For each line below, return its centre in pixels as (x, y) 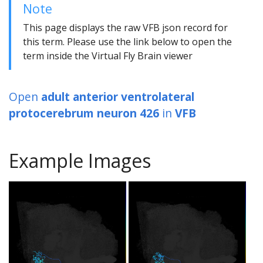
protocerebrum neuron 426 (84, 113)
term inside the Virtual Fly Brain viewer (108, 56)
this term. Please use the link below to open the (127, 42)
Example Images (80, 161)
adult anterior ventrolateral (118, 97)
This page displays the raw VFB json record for (125, 28)
